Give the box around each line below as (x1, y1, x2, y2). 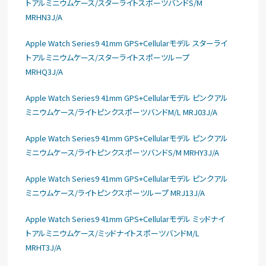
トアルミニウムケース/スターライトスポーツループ (26, 52, 190, 63)
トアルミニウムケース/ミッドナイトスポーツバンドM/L (26, 227, 200, 239)
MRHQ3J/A (26, 66, 64, 77)
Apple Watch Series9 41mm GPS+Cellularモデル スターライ (26, 37, 227, 49)
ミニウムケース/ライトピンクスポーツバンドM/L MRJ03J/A (26, 106, 218, 118)
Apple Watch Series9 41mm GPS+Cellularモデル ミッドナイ (26, 213, 225, 224)
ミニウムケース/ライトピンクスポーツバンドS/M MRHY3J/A (26, 147, 220, 158)
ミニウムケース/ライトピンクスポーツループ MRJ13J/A (26, 187, 205, 198)
